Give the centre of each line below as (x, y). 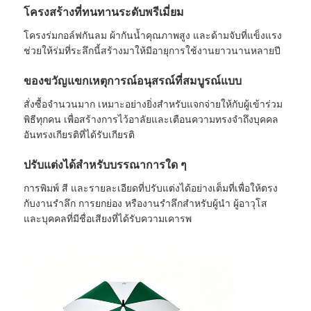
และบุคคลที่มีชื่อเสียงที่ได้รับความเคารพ (108, 218)
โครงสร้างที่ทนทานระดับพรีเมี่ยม (104, 12)
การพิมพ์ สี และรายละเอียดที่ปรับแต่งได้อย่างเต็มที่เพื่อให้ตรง (151, 188)
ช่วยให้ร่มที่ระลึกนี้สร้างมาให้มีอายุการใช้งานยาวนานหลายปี (152, 50)
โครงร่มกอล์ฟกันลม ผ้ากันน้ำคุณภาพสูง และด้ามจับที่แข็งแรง (153, 35)
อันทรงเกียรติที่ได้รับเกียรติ (79, 134)
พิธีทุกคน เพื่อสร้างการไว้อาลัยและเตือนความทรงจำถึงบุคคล (151, 119)
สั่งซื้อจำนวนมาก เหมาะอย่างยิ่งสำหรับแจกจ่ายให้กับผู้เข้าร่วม (153, 104)
